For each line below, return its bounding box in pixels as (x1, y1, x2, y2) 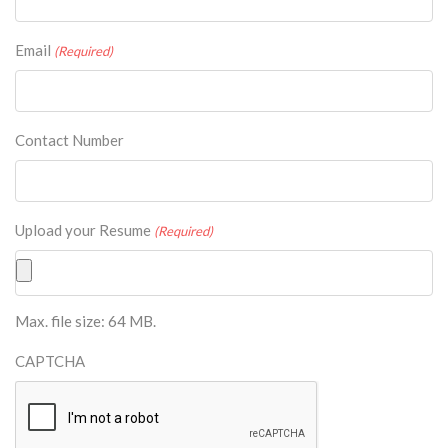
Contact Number (15, 131, 124, 149)
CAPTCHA (15, 352, 85, 370)
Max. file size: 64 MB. (15, 312, 156, 330)
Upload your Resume (15, 221, 151, 239)
